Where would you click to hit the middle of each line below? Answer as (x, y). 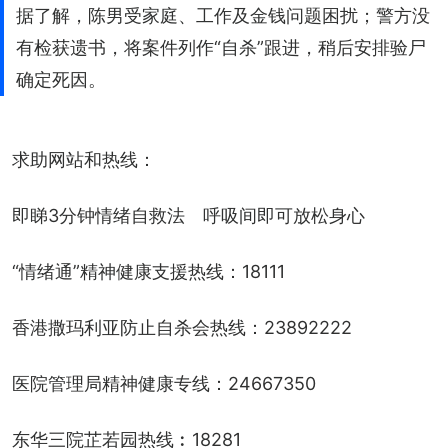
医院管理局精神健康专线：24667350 (164, 383)
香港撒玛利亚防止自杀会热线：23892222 (182, 327)
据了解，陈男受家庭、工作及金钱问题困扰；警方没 (223, 15)
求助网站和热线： (84, 159)
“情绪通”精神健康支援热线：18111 (148, 271)
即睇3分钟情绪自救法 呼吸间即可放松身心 (188, 215)
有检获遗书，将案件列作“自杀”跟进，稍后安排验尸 (221, 47)
